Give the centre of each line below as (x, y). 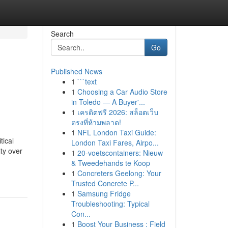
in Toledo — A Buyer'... (108, 102)
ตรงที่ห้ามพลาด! (96, 122)
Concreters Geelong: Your (119, 173)
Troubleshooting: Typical (110, 204)
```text (87, 81)
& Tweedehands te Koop (110, 163)
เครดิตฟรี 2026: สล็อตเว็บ (118, 112)
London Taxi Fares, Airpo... (115, 142)
